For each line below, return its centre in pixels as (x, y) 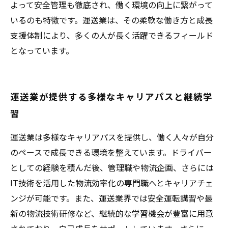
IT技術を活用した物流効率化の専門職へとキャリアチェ (112, 183)
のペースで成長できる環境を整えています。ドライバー (111, 152)
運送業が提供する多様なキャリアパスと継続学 (111, 96)
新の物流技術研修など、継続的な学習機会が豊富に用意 (112, 213)
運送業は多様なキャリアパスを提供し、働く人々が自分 (112, 137)
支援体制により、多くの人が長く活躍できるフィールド (112, 35)
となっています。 (42, 50)
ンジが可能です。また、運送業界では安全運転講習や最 (111, 198)
